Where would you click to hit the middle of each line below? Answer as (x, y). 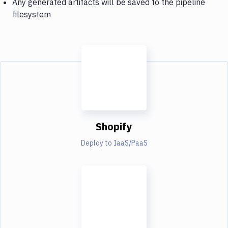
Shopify (114, 126)
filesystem (32, 14)
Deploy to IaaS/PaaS (114, 143)
